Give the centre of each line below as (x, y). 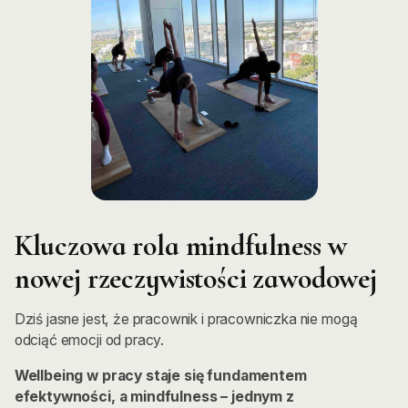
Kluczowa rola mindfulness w (180, 245)
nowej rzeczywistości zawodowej (196, 278)
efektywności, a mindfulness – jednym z (154, 396)
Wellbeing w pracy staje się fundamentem (160, 375)
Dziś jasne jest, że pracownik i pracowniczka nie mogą (186, 320)
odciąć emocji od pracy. (89, 341)
